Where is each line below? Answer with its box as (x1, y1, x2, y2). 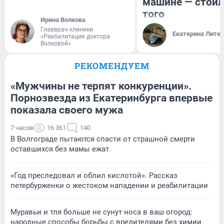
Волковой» (40, 40, 71, 47)
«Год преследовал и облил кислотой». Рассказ (10, 171, 177, 180)
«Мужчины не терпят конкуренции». (10, 80, 191, 92)
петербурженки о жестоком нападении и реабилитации (10, 181, 208, 190)
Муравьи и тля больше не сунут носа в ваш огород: (10, 207, 192, 217)
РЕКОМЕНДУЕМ (74, 60, 149, 72)
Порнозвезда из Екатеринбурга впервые (10, 92, 212, 104)
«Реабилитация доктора (40, 33, 110, 40)
